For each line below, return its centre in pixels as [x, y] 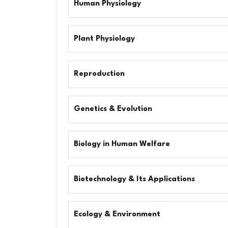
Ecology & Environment [117, 215]
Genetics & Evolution [113, 109]
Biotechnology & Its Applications [134, 179]
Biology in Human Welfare [122, 144]
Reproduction [99, 74]
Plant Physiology [104, 39]
